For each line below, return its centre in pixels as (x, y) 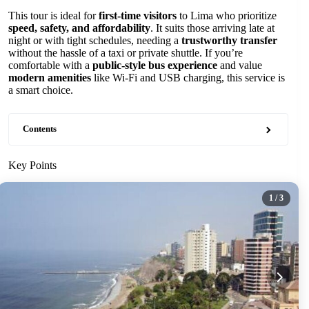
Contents (40, 129)
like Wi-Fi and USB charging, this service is (188, 78)
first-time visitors (138, 16)
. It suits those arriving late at (212, 28)
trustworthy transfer (229, 40)
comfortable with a (50, 65)
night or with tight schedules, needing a (95, 40)
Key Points (32, 165)
